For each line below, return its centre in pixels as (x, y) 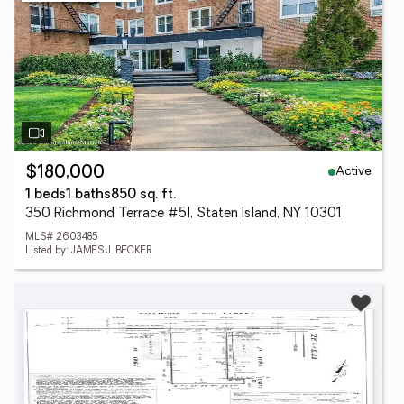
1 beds (46, 195)
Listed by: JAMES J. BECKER (89, 251)
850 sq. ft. (143, 195)
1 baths (88, 195)
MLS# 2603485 (62, 238)
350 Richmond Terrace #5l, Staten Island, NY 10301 (184, 214)
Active (353, 171)
